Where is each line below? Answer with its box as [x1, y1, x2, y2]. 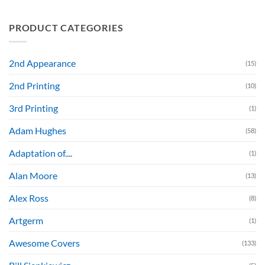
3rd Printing [9, 102, 58, 114]
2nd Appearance [9, 57, 76, 69]
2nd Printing [9, 80, 60, 92]
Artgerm [9, 215, 43, 227]
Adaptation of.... [9, 147, 72, 159]
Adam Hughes [9, 125, 66, 137]
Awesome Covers [9, 237, 80, 249]
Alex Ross [9, 192, 49, 204]
